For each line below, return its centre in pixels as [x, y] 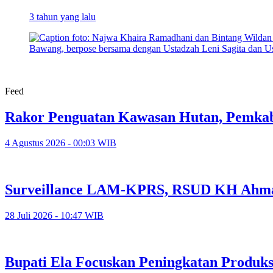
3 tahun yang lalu [62, 17]
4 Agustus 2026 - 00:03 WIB [61, 143]
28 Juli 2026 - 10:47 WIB [54, 215]
